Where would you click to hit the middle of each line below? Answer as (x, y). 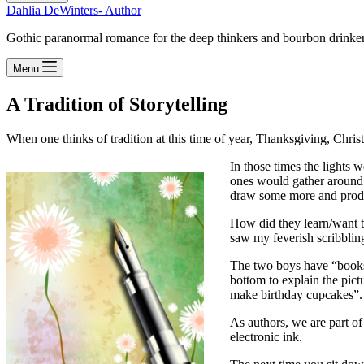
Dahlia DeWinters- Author (74, 10)
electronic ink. (266, 336)
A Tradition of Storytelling (117, 104)
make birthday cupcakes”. (296, 294)
